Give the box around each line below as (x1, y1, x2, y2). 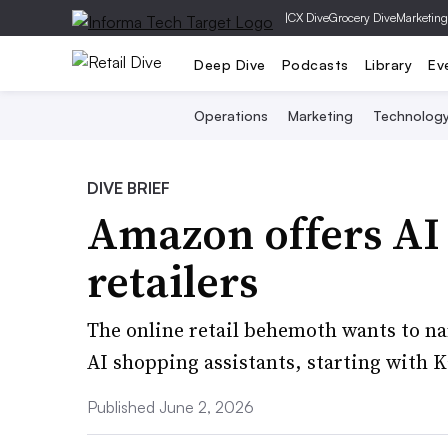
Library (364, 55, 412, 73)
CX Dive (288, 10, 329, 25)
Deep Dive (194, 55, 266, 73)
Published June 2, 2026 (87, 397, 254, 417)
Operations (193, 107, 268, 124)
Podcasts (281, 55, 349, 73)
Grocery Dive (329, 10, 396, 25)
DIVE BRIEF (87, 178, 170, 198)
